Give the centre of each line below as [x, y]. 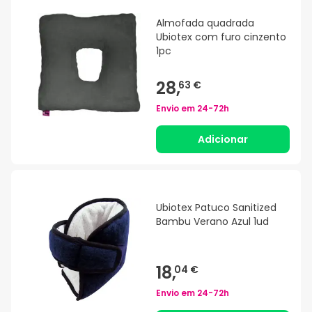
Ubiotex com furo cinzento [221, 37]
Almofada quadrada [205, 23]
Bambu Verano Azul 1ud [212, 222]
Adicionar [223, 140]
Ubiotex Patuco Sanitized [216, 208]
